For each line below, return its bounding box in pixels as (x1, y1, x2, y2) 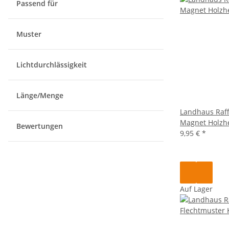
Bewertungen (16, 121, 65, 131)
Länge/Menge (16, 90, 65, 100)
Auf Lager (180, 184, 213, 194)
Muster (16, 29, 43, 39)
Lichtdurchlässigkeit (16, 60, 89, 70)
